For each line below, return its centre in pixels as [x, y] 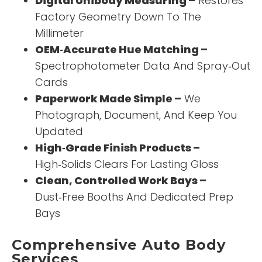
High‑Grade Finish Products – [118, 148]
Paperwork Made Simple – [108, 99]
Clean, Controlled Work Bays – [121, 181]
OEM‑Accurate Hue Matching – [121, 50]
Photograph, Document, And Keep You [136, 115]
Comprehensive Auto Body [119, 245]
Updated [59, 132]
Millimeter [59, 33]
